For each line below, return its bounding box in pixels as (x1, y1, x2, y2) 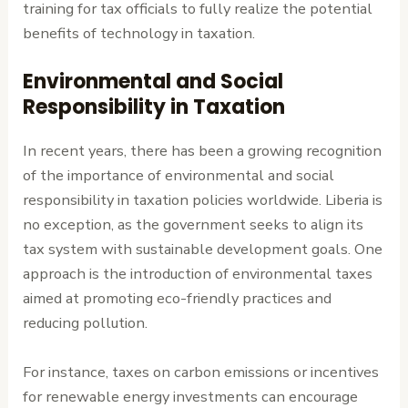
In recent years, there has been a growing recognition (23, 140, 382, 162)
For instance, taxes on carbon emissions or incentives (23, 361, 380, 382)
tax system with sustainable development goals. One (23, 239, 383, 260)
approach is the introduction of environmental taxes (23, 263, 373, 285)
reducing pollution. (23, 312, 148, 334)
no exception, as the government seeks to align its (23, 214, 364, 236)
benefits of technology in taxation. (23, 23, 256, 45)
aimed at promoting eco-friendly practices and (23, 288, 332, 310)
